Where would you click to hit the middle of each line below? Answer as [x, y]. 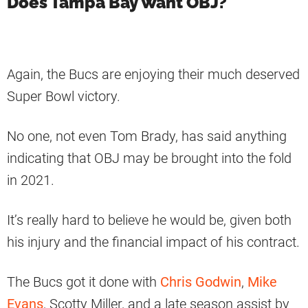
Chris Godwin [201, 282]
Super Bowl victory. [64, 97]
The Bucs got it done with [84, 282]
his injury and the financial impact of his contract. [153, 242]
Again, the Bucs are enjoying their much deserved [153, 75]
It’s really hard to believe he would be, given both [149, 220]
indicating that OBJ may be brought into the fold [149, 158]
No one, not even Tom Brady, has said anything [147, 136]
